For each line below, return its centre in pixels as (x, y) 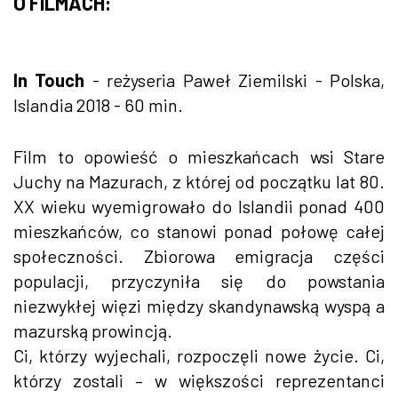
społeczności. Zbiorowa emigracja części (199, 255)
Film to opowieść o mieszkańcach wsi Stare (199, 156)
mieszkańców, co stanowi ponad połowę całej (199, 231)
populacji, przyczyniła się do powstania (199, 280)
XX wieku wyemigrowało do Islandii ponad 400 (199, 206)
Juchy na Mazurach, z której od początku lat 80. (199, 181)
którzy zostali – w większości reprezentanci (199, 380)
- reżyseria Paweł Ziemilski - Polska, (235, 80)
